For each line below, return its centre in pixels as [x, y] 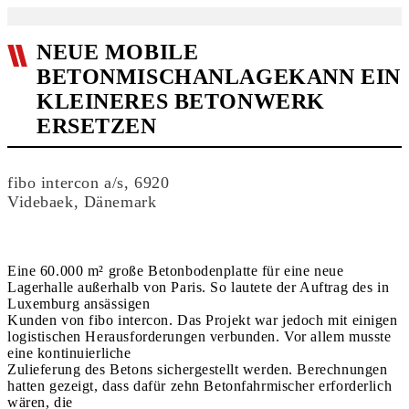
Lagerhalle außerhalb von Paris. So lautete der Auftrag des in [199, 287]
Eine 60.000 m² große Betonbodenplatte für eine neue [176, 271]
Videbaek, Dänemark [82, 202]
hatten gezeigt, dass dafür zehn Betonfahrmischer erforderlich [200, 386]
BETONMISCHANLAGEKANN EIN [219, 77]
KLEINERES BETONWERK [181, 101]
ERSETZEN [97, 126]
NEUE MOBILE [118, 52]
